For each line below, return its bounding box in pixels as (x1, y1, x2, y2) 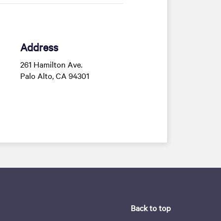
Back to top (131, 202, 171, 213)
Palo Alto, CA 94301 (20, 70, 89, 81)
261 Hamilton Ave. (20, 59, 82, 70)
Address (20, 40, 58, 54)
